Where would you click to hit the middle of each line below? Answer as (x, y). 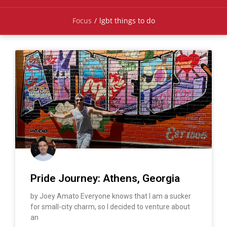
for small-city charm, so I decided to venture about (110, 206)
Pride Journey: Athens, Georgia (105, 178)
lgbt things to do (127, 21)
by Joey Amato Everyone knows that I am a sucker (111, 196)
